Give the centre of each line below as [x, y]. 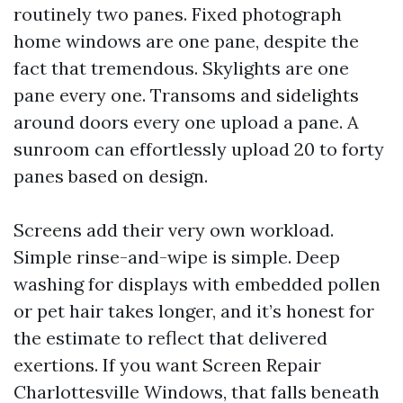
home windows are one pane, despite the [186, 41]
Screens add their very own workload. [174, 230]
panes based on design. [111, 176]
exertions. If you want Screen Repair [167, 365]
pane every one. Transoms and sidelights [186, 95]
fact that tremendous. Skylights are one [181, 68]
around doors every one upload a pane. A [186, 122]
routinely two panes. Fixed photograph [178, 14]
